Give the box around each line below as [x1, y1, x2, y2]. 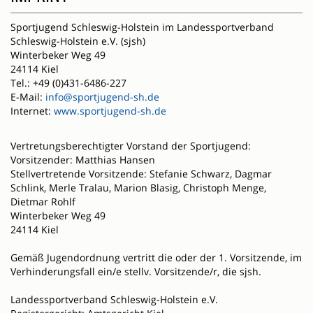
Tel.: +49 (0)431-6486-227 [10, 76, 126, 90]
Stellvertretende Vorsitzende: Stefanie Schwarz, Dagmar [10, 167, 272, 181]
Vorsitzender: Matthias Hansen [10, 153, 155, 167]
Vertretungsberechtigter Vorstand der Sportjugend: [10, 139, 251, 153]
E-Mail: [10, 90, 45, 104]
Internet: [10, 104, 54, 118]
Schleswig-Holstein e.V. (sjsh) [10, 34, 145, 48]
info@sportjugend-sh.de [45, 90, 159, 104]
